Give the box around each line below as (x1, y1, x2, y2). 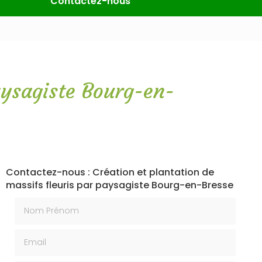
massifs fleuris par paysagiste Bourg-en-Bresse (5, 178, 233, 192)
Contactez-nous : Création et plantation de (5, 166, 214, 179)
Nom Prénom (13, 196, 73, 210)
